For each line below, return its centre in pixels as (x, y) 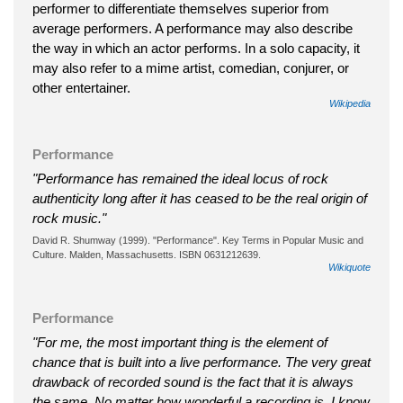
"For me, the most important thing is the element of (180, 342)
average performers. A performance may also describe (193, 28)
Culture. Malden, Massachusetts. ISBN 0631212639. (147, 254)
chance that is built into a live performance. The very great (201, 362)
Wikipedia (350, 103)
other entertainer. (81, 87)
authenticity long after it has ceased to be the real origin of (200, 198)
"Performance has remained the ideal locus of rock (180, 178)
